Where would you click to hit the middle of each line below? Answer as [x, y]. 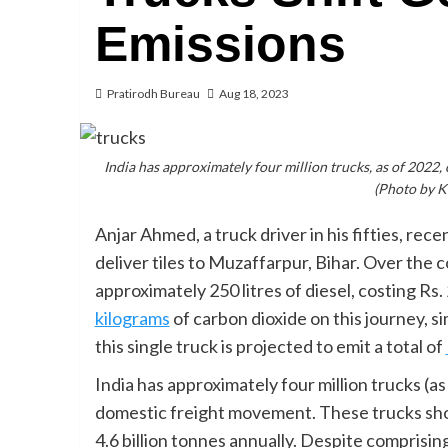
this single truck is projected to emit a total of [270, 345]
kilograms [132, 317]
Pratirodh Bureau [153, 94]
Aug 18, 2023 [253, 94]
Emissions [220, 44]
